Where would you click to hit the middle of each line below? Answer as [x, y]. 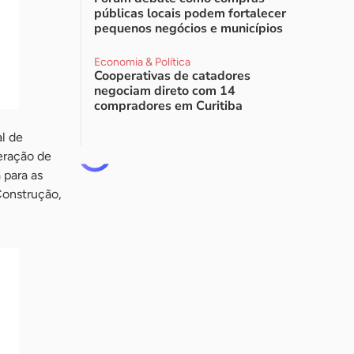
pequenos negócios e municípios [188, 28]
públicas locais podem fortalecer [190, 13]
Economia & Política [142, 62]
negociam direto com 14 [165, 91]
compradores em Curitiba [168, 106]
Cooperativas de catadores [172, 76]
